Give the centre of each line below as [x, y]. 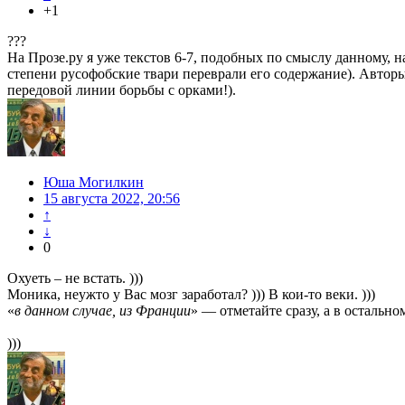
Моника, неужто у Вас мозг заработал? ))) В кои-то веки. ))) [191, 294]
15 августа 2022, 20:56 [112, 198]
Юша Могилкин [94, 182]
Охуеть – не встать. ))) [75, 278]
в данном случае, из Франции [103, 310]
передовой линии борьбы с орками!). [122, 89]
